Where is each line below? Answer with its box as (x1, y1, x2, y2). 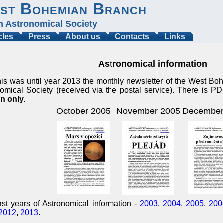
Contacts (115, 32, 149, 41)
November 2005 (116, 106, 180, 116)
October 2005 (56, 106, 111, 116)
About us (65, 32, 100, 41)
